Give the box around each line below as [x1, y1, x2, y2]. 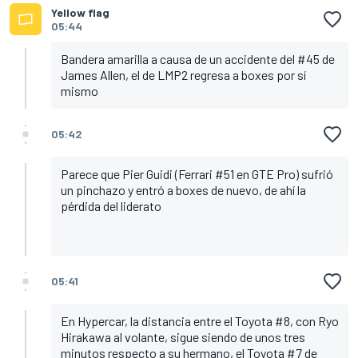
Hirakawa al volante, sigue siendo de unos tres [61, 329, 305, 345]
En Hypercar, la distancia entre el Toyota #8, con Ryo [61, 313, 339, 329]
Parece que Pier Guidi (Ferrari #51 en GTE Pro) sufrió [61, 166, 333, 182]
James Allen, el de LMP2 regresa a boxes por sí [61, 67, 306, 83]
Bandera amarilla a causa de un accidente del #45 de [61, 51, 335, 67]
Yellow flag [51, 6, 109, 20]
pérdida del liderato [61, 198, 161, 214]
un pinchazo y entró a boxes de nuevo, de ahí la [61, 182, 306, 198]
